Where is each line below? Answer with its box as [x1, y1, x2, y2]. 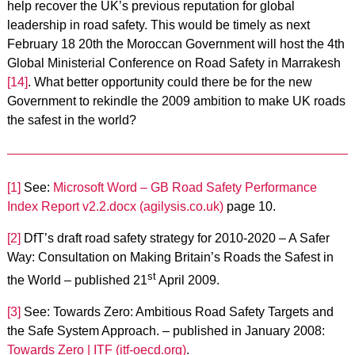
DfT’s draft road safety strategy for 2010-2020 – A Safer [20, 231, 330, 245]
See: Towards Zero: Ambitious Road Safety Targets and [20, 305, 334, 319]
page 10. [223, 199, 276, 213]
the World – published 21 [6, 273, 147, 288]
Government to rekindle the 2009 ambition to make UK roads [6, 94, 345, 108]
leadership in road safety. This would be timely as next [6, 17, 310, 32]
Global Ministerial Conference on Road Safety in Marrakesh [6, 55, 341, 70]
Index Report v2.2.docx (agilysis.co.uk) [6, 199, 223, 213]
